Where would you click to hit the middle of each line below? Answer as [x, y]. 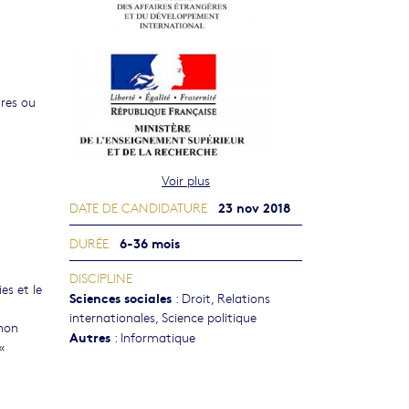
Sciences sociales [121, 297]
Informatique [158, 336]
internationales [112, 316]
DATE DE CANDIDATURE [138, 207]
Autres [90, 336]
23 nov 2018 [254, 206]
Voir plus [186, 179]
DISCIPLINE [101, 277]
